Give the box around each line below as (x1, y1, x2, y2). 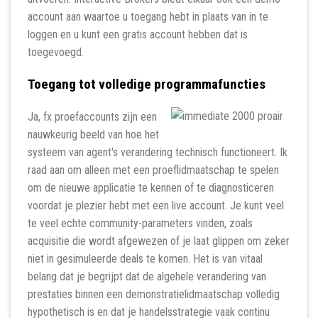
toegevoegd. (28, 45, 84, 60)
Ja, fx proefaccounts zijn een (28, 109, 157, 124)
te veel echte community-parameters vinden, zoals (28, 216, 253, 230)
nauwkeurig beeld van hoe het (28, 127, 159, 141)
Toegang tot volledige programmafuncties (28, 76, 265, 93)
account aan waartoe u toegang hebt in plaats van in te (28, 10, 268, 24)
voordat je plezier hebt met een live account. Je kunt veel (28, 198, 284, 212)
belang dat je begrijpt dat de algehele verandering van (28, 269, 266, 283)
